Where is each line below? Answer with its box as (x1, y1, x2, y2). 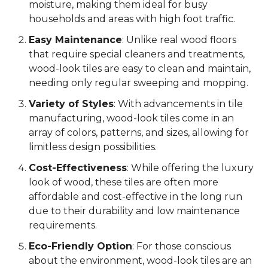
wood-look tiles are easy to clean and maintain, (29, 63, 251, 75)
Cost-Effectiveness (29, 162, 127, 174)
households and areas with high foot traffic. (29, 13, 235, 25)
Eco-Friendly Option (29, 240, 132, 252)
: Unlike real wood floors (122, 34, 236, 46)
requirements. (29, 220, 97, 232)
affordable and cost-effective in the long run (29, 191, 242, 203)
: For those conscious (132, 240, 231, 252)
